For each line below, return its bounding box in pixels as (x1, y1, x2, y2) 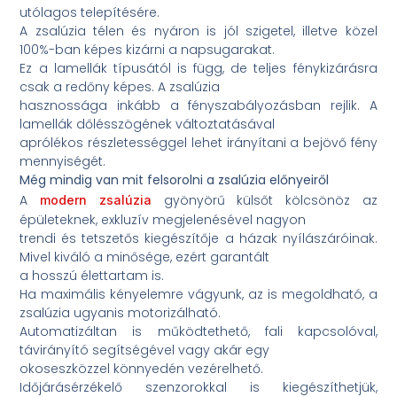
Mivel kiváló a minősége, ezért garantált (19, 248, 270, 267)
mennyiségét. (19, 152, 106, 171)
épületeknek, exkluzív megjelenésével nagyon (19, 211, 307, 230)
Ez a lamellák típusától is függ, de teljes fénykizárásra (19, 59, 378, 78)
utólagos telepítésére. (19, 4, 160, 22)
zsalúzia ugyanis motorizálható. (19, 304, 222, 323)
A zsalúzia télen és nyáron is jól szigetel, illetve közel (19, 22, 378, 41)
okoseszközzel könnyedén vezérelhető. (19, 360, 264, 378)
